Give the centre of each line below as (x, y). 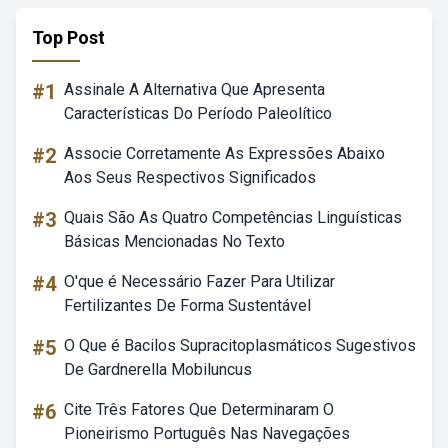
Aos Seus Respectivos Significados (190, 177)
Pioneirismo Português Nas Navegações (207, 433)
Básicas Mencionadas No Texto (174, 241)
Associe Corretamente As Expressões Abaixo (224, 153)
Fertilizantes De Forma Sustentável (187, 305)
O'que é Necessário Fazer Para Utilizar (199, 281)
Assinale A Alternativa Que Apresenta (194, 89)
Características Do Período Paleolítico (198, 113)
